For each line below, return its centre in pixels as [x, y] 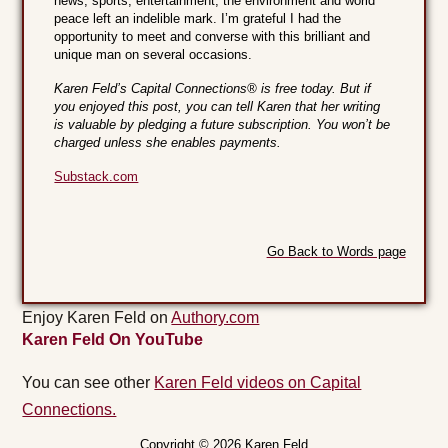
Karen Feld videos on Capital [258, 383]
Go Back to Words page [336, 252]
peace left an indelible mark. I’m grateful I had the [198, 19]
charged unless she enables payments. [168, 143]
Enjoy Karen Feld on [97, 318]
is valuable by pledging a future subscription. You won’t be [222, 125]
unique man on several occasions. [153, 55]
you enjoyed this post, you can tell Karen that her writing [217, 107]
